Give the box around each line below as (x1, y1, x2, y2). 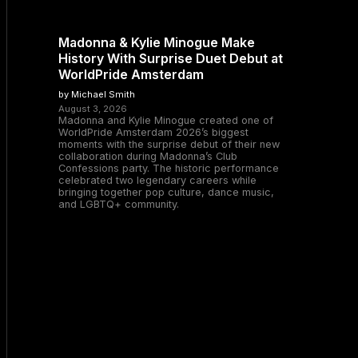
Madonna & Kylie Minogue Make (58, 34, 255, 50)
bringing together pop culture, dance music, (58, 186, 274, 198)
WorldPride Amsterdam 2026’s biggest (58, 126, 249, 138)
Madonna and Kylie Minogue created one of (58, 114, 273, 126)
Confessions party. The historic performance (58, 162, 279, 174)
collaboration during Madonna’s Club (58, 150, 237, 162)
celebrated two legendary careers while (58, 174, 257, 186)
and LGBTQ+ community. (58, 198, 179, 210)
